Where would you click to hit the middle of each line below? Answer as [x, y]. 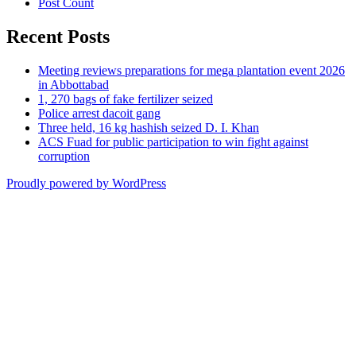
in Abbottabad [74, 84]
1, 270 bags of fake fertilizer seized [126, 99]
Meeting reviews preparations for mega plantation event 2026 [192, 70]
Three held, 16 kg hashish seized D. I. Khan [149, 127]
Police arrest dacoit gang [99, 113]
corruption [64, 156]
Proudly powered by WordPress [86, 183]
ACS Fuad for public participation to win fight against [173, 141]
